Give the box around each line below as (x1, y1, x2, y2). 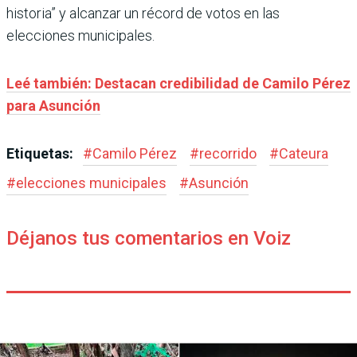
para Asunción (6, 96, 100, 114)
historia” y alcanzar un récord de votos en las (6, 4, 280, 22)
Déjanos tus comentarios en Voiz (6, 226, 291, 249)
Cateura (279, 144, 328, 162)
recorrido (199, 144, 257, 162)
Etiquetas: (6, 144, 76, 162)
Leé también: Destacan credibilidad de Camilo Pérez (6, 74, 351, 92)
